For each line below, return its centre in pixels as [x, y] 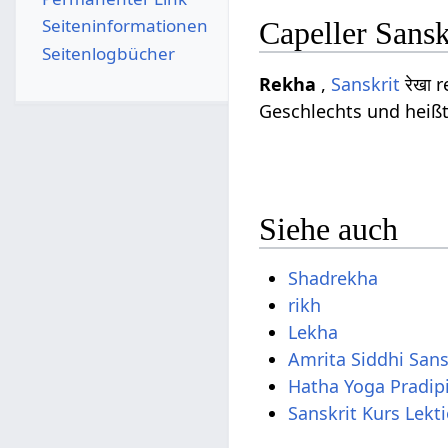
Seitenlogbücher [108, 53]
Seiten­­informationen [124, 26]
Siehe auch [329, 228]
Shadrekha [333, 277]
